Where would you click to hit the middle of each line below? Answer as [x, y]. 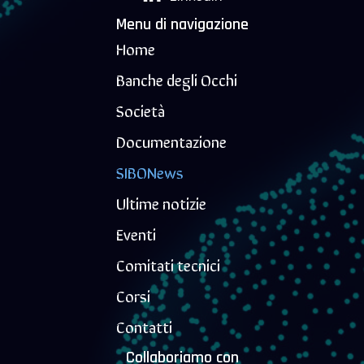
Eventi [136, 233]
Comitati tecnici [168, 264]
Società [140, 110]
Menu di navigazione [182, 24]
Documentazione [171, 141]
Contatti [144, 326]
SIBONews [149, 171]
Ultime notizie [161, 202]
